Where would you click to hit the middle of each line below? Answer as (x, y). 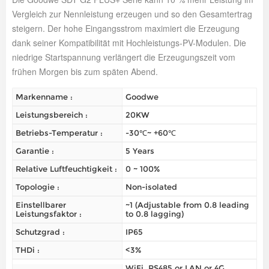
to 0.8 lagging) (154, 214)
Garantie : (35, 151)
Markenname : (44, 97)
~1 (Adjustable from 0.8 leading (187, 205)
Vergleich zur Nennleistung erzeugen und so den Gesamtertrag (132, 14)
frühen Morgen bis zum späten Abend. (85, 72)
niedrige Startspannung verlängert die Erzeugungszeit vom (124, 57)
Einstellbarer (41, 205)
